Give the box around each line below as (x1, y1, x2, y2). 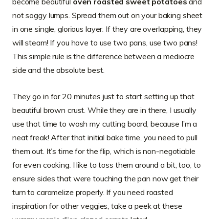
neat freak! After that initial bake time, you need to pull (12, 132, 197, 143)
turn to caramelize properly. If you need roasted (12, 187, 173, 197)
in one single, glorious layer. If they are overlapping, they (12, 24, 202, 34)
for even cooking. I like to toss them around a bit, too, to (12, 160, 201, 170)
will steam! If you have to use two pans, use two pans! (12, 38, 198, 48)
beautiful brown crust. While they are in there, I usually (12, 105, 197, 115)
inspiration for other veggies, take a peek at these (12, 201, 182, 211)
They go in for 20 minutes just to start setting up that (12, 91, 195, 102)
